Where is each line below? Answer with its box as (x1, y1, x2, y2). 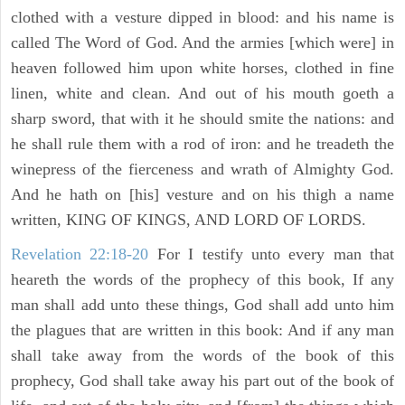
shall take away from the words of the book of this (11, 346, 394, 365)
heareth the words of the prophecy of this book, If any (11, 270, 394, 289)
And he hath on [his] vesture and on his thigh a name (11, 185, 394, 204)
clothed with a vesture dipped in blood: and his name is (11, 8, 394, 27)
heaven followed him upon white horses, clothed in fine (11, 59, 394, 78)
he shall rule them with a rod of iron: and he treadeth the (11, 135, 394, 154)
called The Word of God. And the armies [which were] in (11, 33, 394, 52)
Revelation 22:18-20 (11, 245, 149, 264)
